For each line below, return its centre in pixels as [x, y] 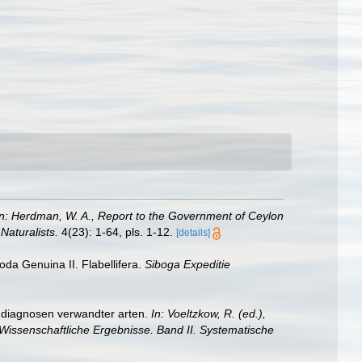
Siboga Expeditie [187, 264]
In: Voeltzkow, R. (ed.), [208, 313]
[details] [193, 233]
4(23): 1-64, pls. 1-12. [116, 232]
